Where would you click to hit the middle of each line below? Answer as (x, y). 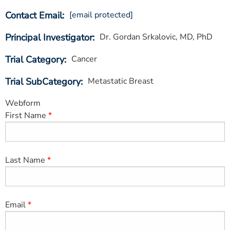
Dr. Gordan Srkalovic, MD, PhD (156, 37)
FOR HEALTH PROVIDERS (54, 75)
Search (16, 95)
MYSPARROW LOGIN (45, 53)
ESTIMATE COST (38, 7)
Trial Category (35, 60)
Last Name (25, 160)
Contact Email (34, 15)
